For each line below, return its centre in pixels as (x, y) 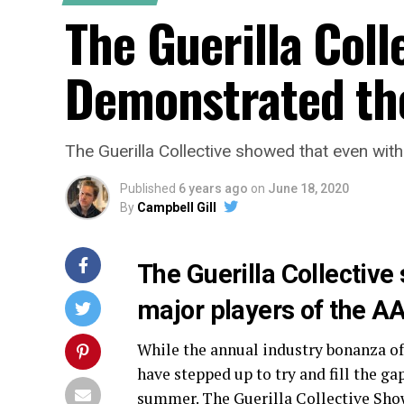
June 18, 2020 (308, 188)
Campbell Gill (177, 207)
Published (148, 188)
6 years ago (213, 188)
